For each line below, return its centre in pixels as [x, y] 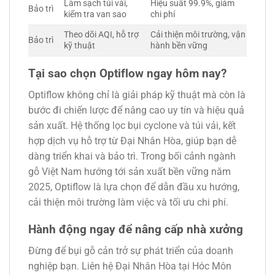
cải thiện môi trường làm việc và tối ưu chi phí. [128, 202]
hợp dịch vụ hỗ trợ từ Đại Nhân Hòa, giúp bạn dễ [132, 141]
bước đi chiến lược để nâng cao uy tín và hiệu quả [136, 110]
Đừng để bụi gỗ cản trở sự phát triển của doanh [131, 250]
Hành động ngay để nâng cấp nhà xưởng [136, 230]
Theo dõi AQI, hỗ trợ [102, 34]
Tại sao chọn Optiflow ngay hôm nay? [127, 73]
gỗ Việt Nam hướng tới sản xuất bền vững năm [130, 171]
